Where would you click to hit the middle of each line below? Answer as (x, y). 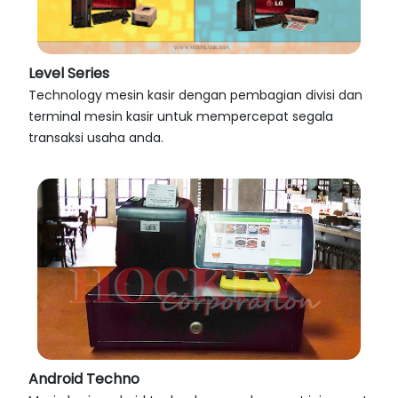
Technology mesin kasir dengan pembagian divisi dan (195, 95)
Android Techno (84, 379)
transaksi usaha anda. (96, 137)
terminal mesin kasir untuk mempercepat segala (181, 116)
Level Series (69, 73)
